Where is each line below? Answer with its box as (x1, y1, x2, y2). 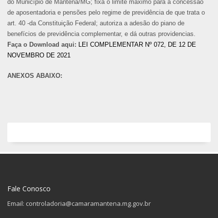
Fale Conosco (7, 183, 51, 193)
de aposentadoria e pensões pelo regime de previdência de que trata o (7, 8, 205, 16)
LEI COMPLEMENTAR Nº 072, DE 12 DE (78, 40, 196, 48)
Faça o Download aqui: (7, 40, 76, 48)
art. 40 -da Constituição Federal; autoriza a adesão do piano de (7, 19, 184, 27)
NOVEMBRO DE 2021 (7, 51, 71, 59)
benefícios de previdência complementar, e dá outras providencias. (7, 30, 196, 37)
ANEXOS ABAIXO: (7, 72, 64, 79)
